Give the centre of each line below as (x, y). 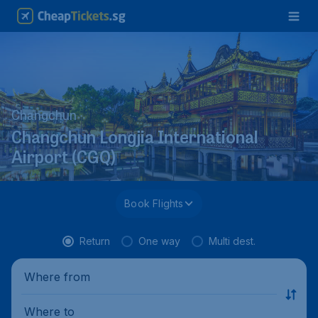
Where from (57, 276)
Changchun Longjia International (135, 139)
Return (95, 241)
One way (159, 241)
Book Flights (154, 203)
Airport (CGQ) (64, 159)
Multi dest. (232, 241)
